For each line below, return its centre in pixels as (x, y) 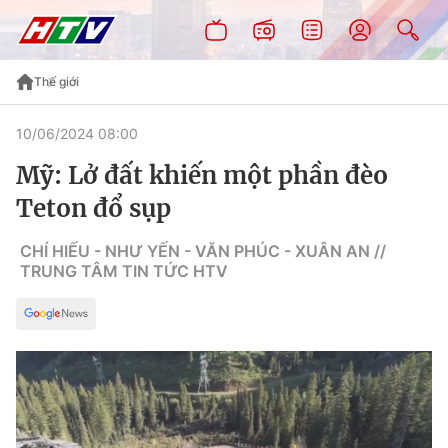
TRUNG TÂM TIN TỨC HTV (124, 271)
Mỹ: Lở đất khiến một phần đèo (202, 175)
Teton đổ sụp (93, 208)
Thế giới (56, 81)
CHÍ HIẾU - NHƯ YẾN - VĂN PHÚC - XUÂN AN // (203, 251)
